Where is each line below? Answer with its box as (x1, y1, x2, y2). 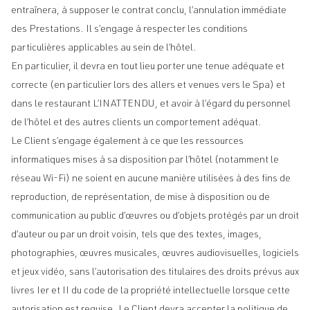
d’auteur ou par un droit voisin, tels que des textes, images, (11, 230, 262, 240)
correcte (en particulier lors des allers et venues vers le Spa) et (11, 81, 285, 91)
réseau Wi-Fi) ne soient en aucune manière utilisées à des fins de (11, 174, 291, 184)
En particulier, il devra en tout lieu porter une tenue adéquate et (11, 62, 284, 72)
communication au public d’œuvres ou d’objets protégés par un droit (11, 212, 299, 221)
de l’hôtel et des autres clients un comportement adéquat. (11, 118, 262, 128)
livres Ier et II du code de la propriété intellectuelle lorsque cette (11, 286, 290, 296)
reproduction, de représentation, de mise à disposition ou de (11, 193, 270, 203)
